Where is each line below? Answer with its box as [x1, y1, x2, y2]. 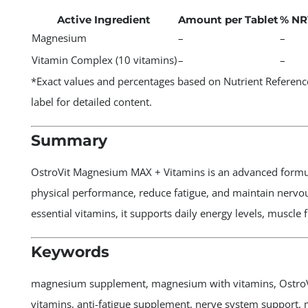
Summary [30, 131, 107, 150]
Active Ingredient [57, 12, 151, 26]
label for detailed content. [30, 94, 152, 109]
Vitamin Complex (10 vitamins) [31, 52, 177, 67]
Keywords [30, 243, 109, 261]
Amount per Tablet [177, 12, 278, 26]
